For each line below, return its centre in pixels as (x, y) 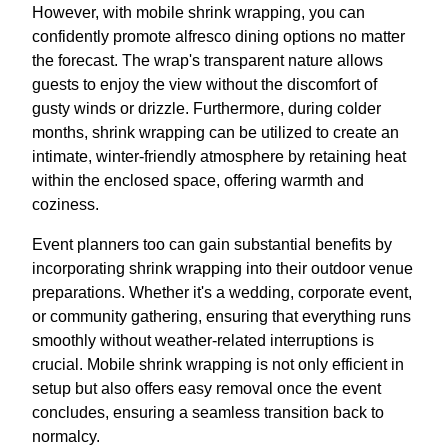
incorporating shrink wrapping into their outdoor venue (222, 269)
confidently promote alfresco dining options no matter (218, 37)
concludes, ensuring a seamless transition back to (208, 413)
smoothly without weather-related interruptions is (203, 341)
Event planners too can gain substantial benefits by (212, 245)
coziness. (65, 205)
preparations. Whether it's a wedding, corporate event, (222, 293)
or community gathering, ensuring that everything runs (221, 317)
